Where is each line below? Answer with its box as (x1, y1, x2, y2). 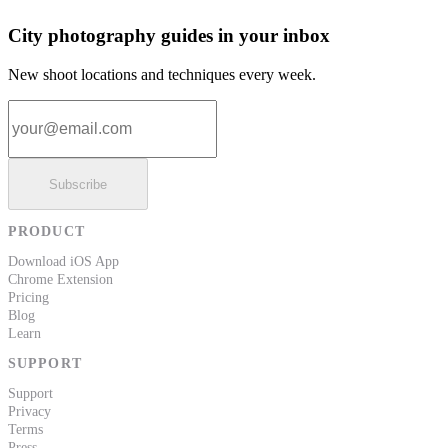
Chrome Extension (8, 272, 113, 288)
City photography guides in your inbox (8, 25, 330, 47)
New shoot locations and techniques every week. (8, 66, 316, 84)
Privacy (8, 404, 51, 420)
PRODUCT (8, 224, 85, 240)
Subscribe (49, 176, 107, 192)
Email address (7, 99, 95, 117)
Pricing (8, 290, 49, 306)
